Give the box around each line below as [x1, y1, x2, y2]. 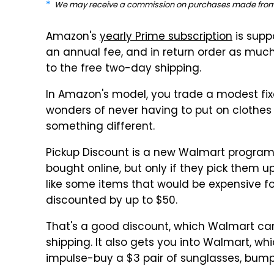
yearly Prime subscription [100, 29, 232, 46]
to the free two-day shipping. [46, 61, 201, 78]
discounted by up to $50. [46, 193, 177, 210]
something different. [46, 119, 155, 136]
